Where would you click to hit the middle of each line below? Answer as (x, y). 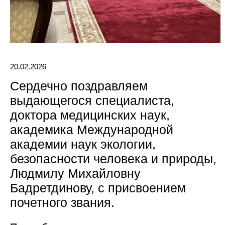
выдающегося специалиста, (92, 100)
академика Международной (92, 129)
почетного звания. (62, 202)
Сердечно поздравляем (79, 86)
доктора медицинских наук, (90, 115)
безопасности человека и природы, (113, 158)
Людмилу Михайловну (75, 173)
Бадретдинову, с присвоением (98, 188)
